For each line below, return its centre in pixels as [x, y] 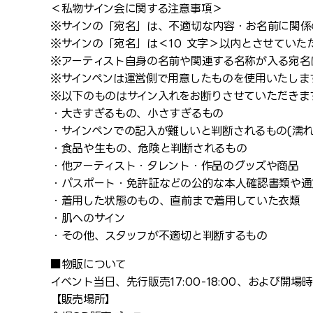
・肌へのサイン [88, 218]
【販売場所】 [83, 299]
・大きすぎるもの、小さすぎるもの [137, 113]
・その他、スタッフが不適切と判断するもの [159, 235]
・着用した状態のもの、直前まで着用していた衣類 [175, 201]
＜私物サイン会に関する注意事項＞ [137, 8]
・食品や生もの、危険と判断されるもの [149, 148]
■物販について [88, 264]
